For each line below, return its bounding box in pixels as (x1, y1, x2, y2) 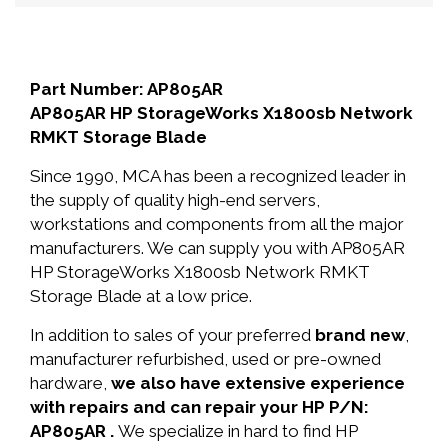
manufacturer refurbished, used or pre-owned (30, 349, 381, 369)
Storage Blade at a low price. (30, 286, 252, 306)
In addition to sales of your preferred (30, 325, 315, 345)
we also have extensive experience (111, 373, 405, 393)
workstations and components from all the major (30, 214, 404, 234)
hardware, (30, 373, 111, 393)
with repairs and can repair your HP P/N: (30, 397, 369, 417)
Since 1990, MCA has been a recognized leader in (30, 166, 406, 186)
